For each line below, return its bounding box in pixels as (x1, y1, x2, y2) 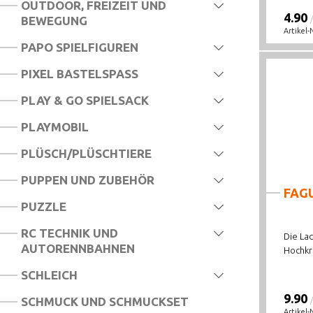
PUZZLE (21, 200, 66, 213)
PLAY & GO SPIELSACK (21, 94, 149, 107)
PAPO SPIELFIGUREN (21, 41, 138, 54)
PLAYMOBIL (21, 120, 89, 133)
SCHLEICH (21, 268, 78, 282)
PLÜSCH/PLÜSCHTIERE (21, 147, 152, 160)
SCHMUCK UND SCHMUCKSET (21, 295, 189, 308)
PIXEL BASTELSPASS (21, 67, 138, 80)
